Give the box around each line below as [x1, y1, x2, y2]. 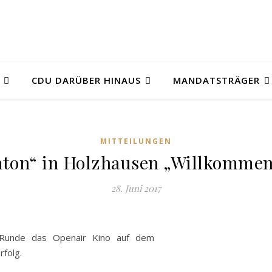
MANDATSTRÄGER [173, 74, 260, 86]
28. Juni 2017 [111, 182, 161, 194]
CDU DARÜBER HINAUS [32, 74, 141, 86]
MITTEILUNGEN [100, 136, 172, 146]
